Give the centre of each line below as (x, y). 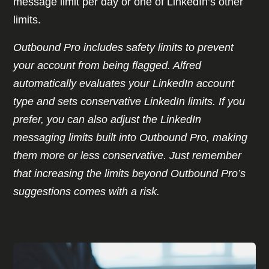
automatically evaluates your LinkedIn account (124, 84)
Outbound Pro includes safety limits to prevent (124, 48)
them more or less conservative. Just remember (128, 156)
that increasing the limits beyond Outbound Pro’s (130, 174)
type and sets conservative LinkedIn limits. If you (129, 102)
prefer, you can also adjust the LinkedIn (107, 120)
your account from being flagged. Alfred (107, 66)
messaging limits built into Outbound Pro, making (131, 138)
